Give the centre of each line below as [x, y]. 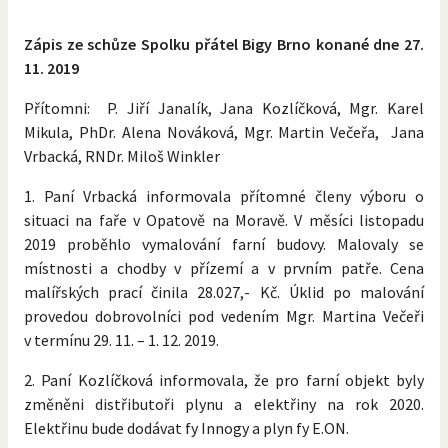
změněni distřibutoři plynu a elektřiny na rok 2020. [224, 403]
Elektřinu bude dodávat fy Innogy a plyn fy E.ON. [186, 427]
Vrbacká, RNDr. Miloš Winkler [122, 155]
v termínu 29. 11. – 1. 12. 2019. [121, 339]
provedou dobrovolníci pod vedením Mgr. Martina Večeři [224, 315]
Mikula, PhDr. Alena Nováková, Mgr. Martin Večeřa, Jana [224, 131]
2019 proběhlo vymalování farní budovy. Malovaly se [224, 243]
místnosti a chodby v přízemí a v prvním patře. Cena [224, 267]
